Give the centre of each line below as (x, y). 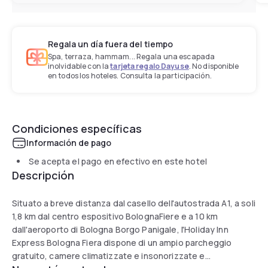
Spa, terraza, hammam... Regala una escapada (132, 56)
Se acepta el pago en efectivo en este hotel (118, 161)
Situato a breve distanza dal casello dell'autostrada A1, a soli (134, 203)
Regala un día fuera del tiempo (110, 44)
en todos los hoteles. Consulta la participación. (130, 75)
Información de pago (69, 142)
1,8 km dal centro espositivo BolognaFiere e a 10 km (115, 216)
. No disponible (214, 66)
